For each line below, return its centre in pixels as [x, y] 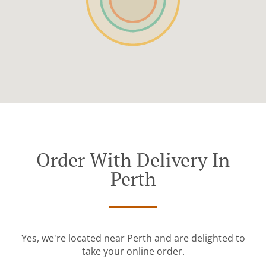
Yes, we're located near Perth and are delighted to [133, 238]
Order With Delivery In [133, 160]
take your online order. [133, 251]
